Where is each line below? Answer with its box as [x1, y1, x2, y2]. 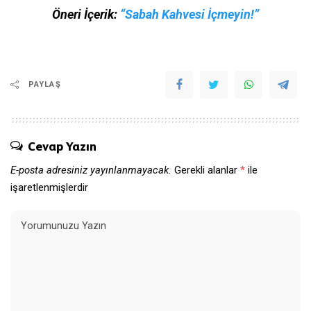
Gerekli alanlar [174, 164, 240, 177]
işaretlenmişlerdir [10, 181, 88, 194]
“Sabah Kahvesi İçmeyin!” [120, 7, 259, 22]
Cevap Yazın [28, 139, 96, 154]
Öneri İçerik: [52, 7, 120, 22]
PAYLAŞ [28, 80, 61, 90]
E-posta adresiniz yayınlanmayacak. [10, 164, 171, 177]
